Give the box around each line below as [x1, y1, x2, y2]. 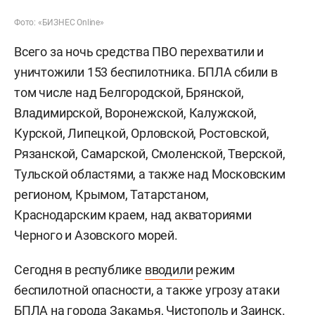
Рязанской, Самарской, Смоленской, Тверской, [14, 146, 285, 162]
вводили [144, 262, 193, 278]
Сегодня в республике [14, 262, 145, 278]
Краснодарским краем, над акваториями [14, 207, 252, 223]
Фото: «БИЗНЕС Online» [14, 18, 104, 28]
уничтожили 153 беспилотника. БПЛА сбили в [14, 65, 278, 80]
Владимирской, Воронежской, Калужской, [14, 105, 257, 121]
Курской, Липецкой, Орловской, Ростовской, [14, 126, 269, 141]
